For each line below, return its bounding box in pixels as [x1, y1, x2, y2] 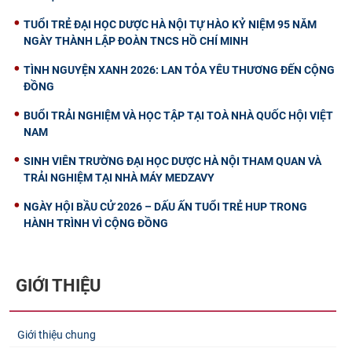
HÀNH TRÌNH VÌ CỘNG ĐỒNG [24, 217, 168, 230]
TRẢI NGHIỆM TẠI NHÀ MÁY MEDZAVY [24, 171, 214, 185]
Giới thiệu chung [17, 328, 96, 342]
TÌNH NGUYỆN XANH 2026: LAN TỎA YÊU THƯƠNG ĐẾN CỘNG [24, 64, 335, 77]
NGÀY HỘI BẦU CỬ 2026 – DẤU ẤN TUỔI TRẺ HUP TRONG [24, 200, 307, 214]
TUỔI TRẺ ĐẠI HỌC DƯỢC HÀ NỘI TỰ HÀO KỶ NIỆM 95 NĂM [24, 18, 317, 31]
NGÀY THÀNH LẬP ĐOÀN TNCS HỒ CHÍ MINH [24, 35, 248, 48]
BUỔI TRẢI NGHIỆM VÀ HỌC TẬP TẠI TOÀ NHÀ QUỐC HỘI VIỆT [24, 109, 333, 123]
